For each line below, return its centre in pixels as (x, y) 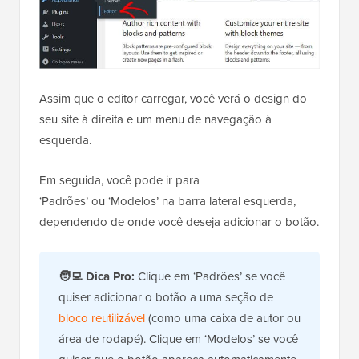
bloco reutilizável (102, 318)
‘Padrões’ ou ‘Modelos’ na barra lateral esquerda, (167, 201)
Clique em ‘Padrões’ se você (210, 276)
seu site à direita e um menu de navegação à (155, 119)
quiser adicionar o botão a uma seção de (166, 297)
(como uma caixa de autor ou (223, 318)
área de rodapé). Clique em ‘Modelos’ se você (178, 339)
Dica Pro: (110, 276)
